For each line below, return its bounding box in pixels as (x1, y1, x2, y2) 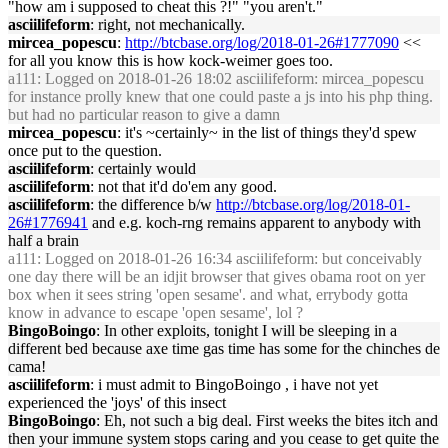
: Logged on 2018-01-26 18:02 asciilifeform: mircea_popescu (37, 70, 424, 87)
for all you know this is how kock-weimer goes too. (8, 52, 333, 69)
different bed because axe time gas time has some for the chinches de (8, 340, 440, 357)
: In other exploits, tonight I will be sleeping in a (96, 322, 397, 339)
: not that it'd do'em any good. (90, 178, 277, 195)
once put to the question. (8, 142, 162, 159)
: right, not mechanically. (90, 16, 245, 33)
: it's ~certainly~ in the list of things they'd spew (117, 124, 417, 141)
